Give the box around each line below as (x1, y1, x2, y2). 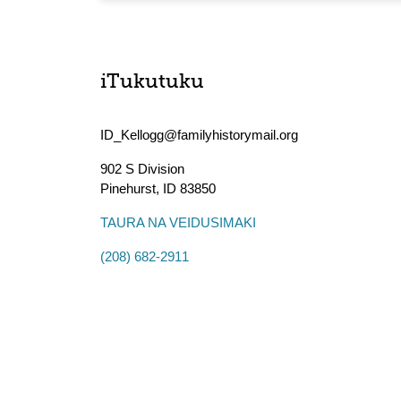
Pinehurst (100, 181, 156, 196)
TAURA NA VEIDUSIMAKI (100, 215, 256, 230)
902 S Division (100, 161, 184, 176)
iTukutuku (100, 73, 204, 93)
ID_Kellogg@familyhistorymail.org (100, 127, 298, 142)
